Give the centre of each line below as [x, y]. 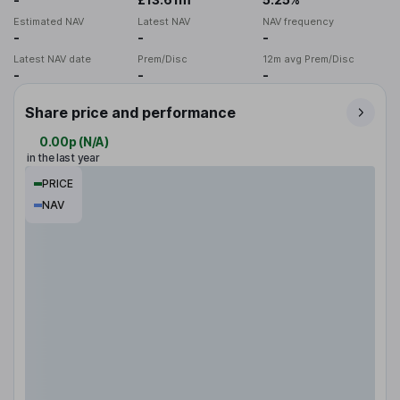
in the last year [63, 158]
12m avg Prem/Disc [308, 59]
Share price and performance [130, 113]
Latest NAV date [52, 59]
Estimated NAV [49, 22]
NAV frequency [298, 22]
